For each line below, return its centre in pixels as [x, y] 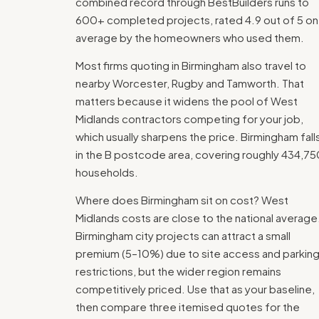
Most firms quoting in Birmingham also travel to [191, 65]
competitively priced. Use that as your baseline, [195, 289]
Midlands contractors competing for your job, [189, 119]
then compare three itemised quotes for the [188, 307]
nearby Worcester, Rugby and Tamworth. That [190, 83]
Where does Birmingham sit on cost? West [182, 200]
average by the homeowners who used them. [190, 37]
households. [107, 172]
